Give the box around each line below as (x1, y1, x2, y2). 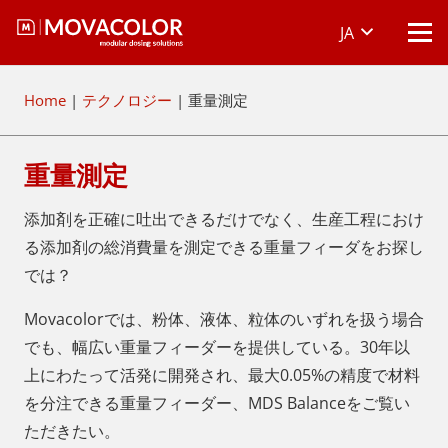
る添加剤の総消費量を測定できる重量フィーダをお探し (24, 236, 424, 259)
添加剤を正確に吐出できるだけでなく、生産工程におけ (24, 208, 424, 231)
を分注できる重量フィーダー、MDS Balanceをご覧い (24, 392, 410, 415)
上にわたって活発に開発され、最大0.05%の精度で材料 (24, 364, 420, 387)
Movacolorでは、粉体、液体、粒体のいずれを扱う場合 (24, 308, 424, 331)
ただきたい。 (24, 420, 120, 443)
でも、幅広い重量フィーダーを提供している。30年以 (24, 336, 410, 359)
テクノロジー (82, 90, 172, 110)
